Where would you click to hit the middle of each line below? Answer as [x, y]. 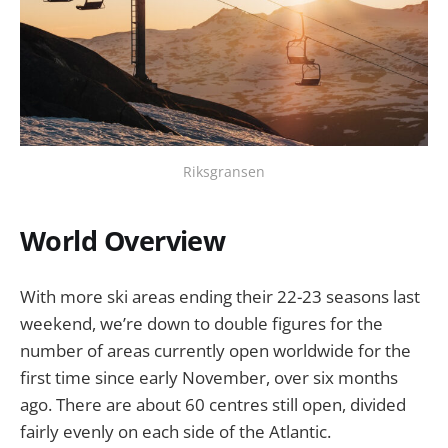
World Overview [123, 240]
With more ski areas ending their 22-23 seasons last [220, 297]
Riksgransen [224, 172]
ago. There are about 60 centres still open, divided [213, 405]
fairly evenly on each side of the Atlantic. [175, 432]
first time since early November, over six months [209, 378]
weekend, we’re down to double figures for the [201, 324]
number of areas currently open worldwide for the [215, 351]
